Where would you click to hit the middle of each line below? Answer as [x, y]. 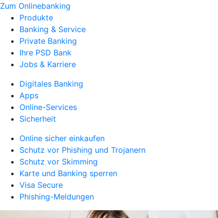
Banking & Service [53, 29]
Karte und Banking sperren [68, 173]
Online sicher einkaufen [62, 138]
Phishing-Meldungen [57, 197]
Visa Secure [41, 185]
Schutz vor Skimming [59, 162]
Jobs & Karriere [48, 64]
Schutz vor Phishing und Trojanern [82, 150]
